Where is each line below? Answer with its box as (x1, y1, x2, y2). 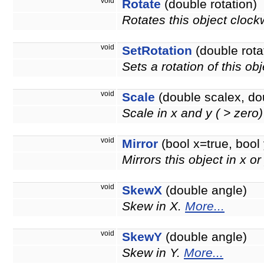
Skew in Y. (122, 246, 184, 260)
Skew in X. (122, 199, 185, 214)
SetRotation (122, 44, 192, 58)
